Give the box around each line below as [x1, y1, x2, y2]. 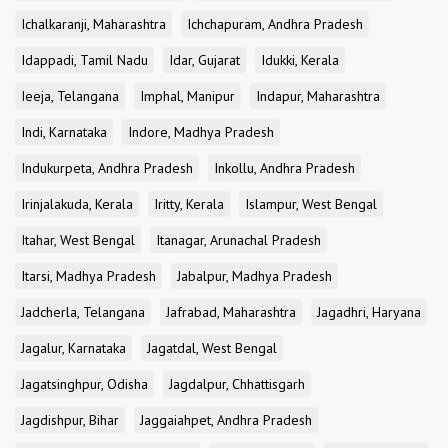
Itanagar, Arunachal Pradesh [156, 231, 321, 249]
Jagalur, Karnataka [21, 339, 126, 357]
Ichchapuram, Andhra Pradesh [187, 15, 363, 33]
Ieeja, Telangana [21, 87, 119, 105]
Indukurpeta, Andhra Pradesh [21, 159, 193, 177]
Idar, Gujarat [169, 51, 240, 69]
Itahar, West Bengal [21, 231, 135, 249]
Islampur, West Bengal [245, 195, 377, 213]
